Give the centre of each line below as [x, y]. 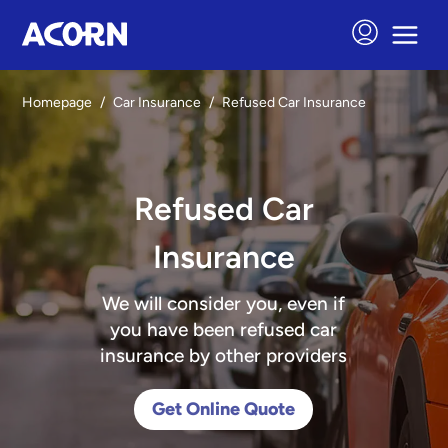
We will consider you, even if [224, 303]
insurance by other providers [224, 355]
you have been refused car [224, 329]
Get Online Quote [224, 409]
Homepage [57, 102]
